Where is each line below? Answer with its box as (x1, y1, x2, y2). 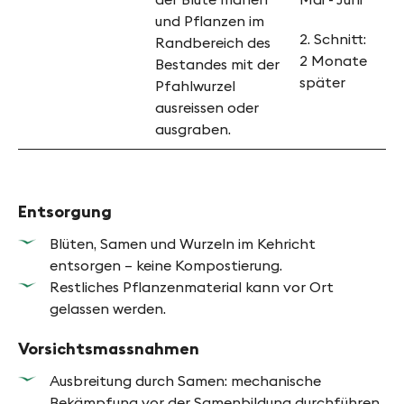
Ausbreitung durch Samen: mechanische (50, 372, 321, 390)
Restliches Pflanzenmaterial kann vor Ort (50, 278, 334, 297)
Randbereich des (155, 33, 271, 52)
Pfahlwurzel (155, 77, 235, 96)
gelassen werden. (50, 299, 166, 318)
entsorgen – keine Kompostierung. (50, 256, 282, 275)
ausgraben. (155, 120, 231, 139)
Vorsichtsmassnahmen (18, 338, 199, 360)
